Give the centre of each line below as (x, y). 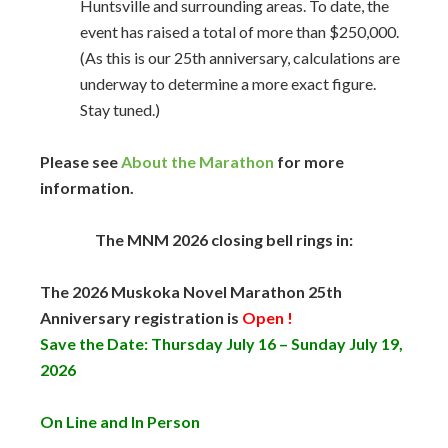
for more (309, 161)
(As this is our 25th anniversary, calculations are (240, 57)
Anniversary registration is (139, 317)
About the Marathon (197, 161)
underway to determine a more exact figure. (228, 83)
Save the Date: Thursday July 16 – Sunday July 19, (221, 343)
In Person (165, 421)
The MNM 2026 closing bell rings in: (224, 239)
